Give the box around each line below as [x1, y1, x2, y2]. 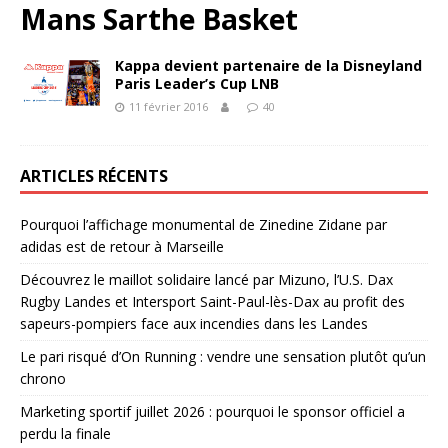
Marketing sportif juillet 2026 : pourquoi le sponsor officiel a [20, 402, 405, 421]
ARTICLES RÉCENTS [20, 165, 168, 187]
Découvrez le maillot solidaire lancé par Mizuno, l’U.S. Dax [20, 270, 393, 289]
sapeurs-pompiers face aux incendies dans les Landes [20, 314, 368, 333]
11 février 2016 [129, 99, 208, 114]
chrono [20, 369, 66, 388]
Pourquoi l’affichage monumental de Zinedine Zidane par [20, 215, 387, 234]
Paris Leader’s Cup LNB [115, 74, 279, 93]
